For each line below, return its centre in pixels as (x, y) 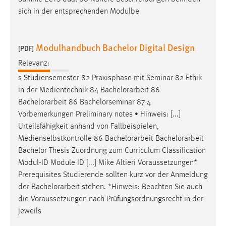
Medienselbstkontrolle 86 (62, 138)
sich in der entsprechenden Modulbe (79, 11)
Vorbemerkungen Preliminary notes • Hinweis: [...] (99, 114)
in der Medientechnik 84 (59, 90)
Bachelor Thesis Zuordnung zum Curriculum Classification (112, 151)
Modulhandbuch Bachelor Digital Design (115, 47)
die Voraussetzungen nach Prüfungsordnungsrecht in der (111, 199)
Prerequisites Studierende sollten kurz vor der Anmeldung (113, 175)
